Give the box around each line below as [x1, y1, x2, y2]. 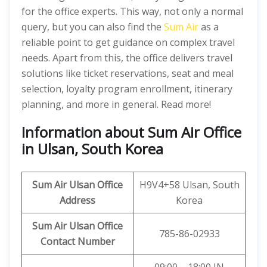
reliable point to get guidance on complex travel [21, 36, 235, 49]
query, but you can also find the [21, 20, 164, 33]
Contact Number [40, 235, 115, 248]
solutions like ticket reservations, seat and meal [21, 67, 234, 80]
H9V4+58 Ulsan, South [139, 178, 240, 191]
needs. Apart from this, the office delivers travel [21, 51, 232, 64]
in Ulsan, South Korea [21, 139, 163, 159]
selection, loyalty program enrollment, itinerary [21, 82, 232, 95]
